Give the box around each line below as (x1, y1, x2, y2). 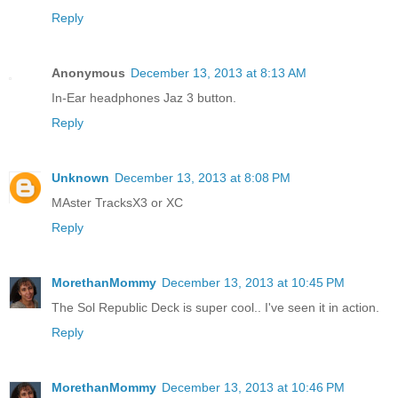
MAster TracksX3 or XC (52, 195, 183, 210)
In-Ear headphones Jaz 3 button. (52, 90, 236, 105)
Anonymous (52, 65, 125, 80)
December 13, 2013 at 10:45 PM (162, 275, 345, 290)
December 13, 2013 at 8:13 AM (131, 65, 306, 80)
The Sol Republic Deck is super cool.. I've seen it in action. (52, 299, 379, 314)
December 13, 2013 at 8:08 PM (115, 170, 291, 185)
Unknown (52, 170, 109, 185)
